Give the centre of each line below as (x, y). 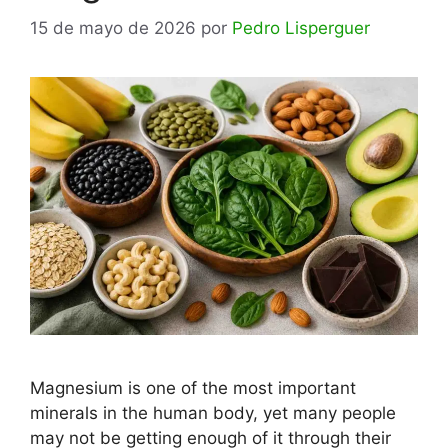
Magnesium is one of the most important (193, 388)
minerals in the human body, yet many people (213, 413)
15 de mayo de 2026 (113, 27)
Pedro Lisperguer (301, 27)
